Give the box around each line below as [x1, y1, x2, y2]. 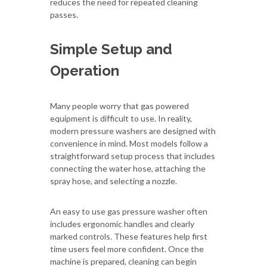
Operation [50, 61, 119, 79]
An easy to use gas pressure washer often [50, 206, 207, 216]
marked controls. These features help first [50, 231, 207, 241]
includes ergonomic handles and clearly [50, 218, 194, 229]
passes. [50, 9, 78, 20]
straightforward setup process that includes [50, 150, 215, 161]
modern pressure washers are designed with [50, 125, 216, 136]
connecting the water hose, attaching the [50, 163, 206, 173]
